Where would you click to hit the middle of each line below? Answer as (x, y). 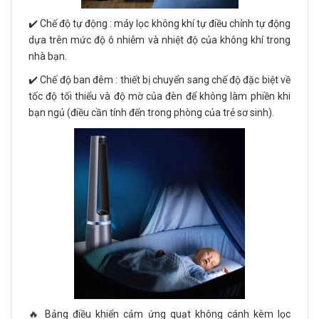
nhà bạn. (48, 57)
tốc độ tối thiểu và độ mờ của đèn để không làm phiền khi (159, 96)
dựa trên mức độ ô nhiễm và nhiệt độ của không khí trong (159, 40)
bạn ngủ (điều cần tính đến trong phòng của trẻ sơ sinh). (151, 113)
